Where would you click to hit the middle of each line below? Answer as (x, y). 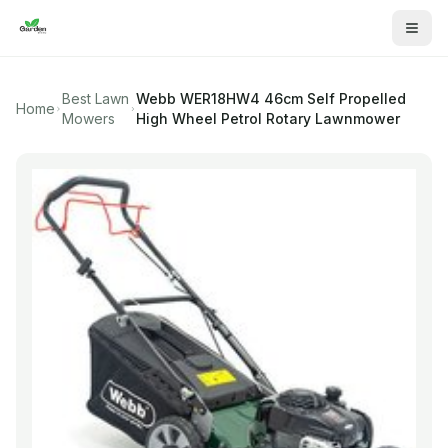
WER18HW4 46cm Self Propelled (293, 98)
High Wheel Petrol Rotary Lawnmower (268, 118)
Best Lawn (95, 98)
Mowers (88, 118)
